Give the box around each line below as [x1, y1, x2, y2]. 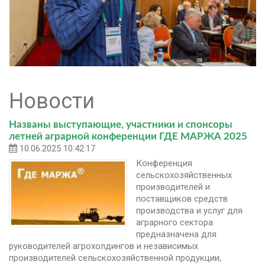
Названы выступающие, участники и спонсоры [9, 119, 232, 130]
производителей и [136, 181, 210, 192]
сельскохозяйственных [136, 169, 232, 180]
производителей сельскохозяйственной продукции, [9, 252, 221, 263]
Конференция [136, 157, 192, 169]
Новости [9, 88, 95, 114]
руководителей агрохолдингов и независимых [9, 240, 198, 251]
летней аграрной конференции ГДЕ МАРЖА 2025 [9, 131, 247, 141]
